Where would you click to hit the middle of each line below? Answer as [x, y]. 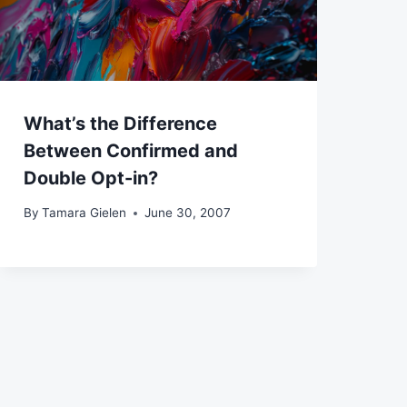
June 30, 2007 [187, 213]
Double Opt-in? [90, 178]
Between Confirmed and [130, 150]
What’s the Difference [120, 123]
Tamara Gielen [84, 213]
